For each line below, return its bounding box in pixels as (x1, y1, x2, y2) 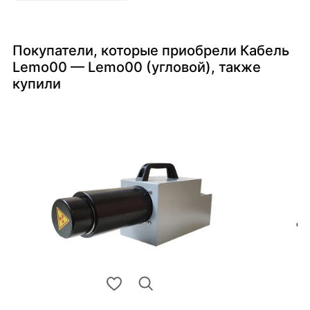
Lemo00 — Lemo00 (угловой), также (12, 59, 261, 76)
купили (12, 75, 61, 93)
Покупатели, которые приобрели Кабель (12, 42, 289, 60)
